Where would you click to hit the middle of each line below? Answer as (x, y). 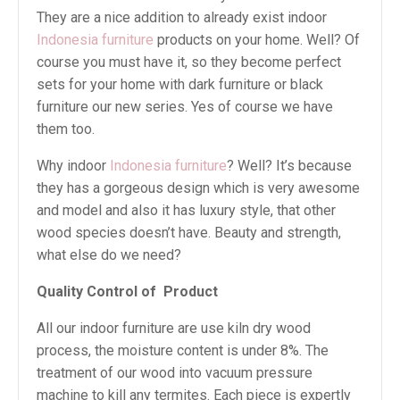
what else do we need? (109, 255)
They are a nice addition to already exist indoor (182, 17)
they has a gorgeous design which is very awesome (198, 188)
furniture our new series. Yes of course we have (185, 107)
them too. (66, 129)
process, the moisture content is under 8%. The (183, 350)
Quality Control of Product (127, 292)
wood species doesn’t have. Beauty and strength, (189, 233)
